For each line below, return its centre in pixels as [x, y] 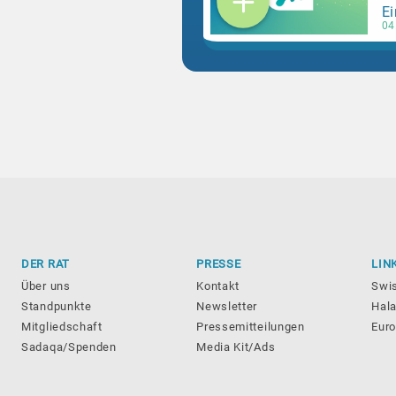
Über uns [46, 286]
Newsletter [227, 306]
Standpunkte [57, 306]
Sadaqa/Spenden [69, 346]
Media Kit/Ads [236, 346]
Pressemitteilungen [251, 326]
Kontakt [218, 286]
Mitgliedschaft [62, 326]
